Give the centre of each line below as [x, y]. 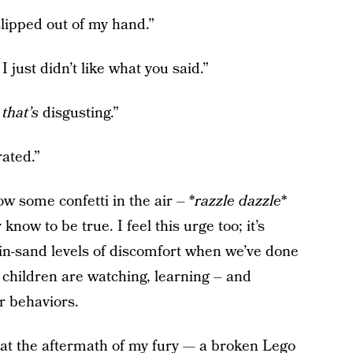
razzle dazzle [238, 201]
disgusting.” [80, 113]
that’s [22, 113]
